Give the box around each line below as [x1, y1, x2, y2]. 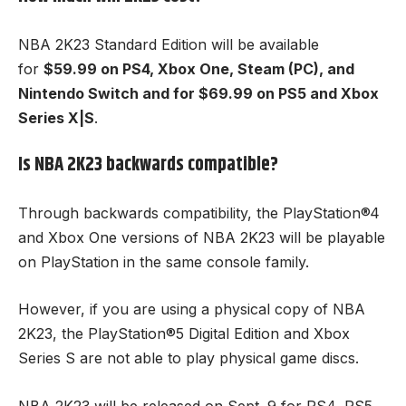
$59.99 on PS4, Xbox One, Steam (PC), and [43, 59, 354, 78]
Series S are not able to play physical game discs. [18, 349, 359, 367]
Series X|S [18, 108, 94, 127]
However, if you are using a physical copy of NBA [18, 300, 365, 318]
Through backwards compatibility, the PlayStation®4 [18, 203, 380, 222]
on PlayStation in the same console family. [18, 252, 309, 271]
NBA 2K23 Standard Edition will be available [18, 34, 319, 53]
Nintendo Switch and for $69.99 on [18, 83, 275, 102]
